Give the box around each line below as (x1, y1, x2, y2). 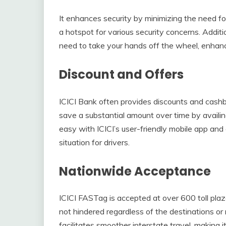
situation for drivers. (59, 137, 130, 147)
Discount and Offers (59, 66, 184, 83)
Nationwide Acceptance (59, 162, 211, 180)
